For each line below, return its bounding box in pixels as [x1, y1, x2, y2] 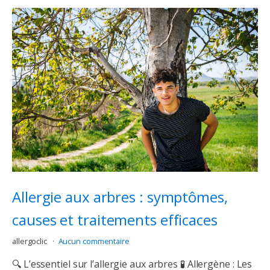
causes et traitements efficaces [12, 209, 218, 230]
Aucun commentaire [58, 236, 130, 247]
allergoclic [12, 236, 49, 247]
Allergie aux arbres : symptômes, [12, 186, 228, 207]
